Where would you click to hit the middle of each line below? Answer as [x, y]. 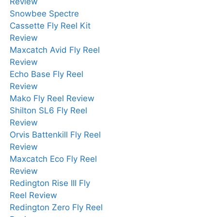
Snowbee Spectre [44, 13]
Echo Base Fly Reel [46, 74]
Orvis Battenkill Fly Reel [55, 134]
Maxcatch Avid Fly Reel [55, 50]
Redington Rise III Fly [50, 183]
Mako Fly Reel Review [52, 98]
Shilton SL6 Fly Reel [48, 110]
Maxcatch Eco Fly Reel [53, 159]
